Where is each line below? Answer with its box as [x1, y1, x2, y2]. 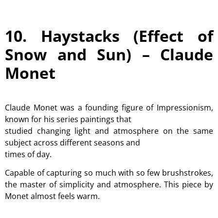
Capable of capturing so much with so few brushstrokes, [5, 167, 213, 179]
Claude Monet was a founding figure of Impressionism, [5, 102, 213, 113]
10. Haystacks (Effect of [5, 25, 213, 47]
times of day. [5, 149, 52, 160]
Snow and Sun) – [5, 44, 160, 65]
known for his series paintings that [5, 114, 131, 125]
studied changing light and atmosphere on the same [5, 126, 213, 137]
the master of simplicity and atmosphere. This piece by [5, 179, 213, 190]
